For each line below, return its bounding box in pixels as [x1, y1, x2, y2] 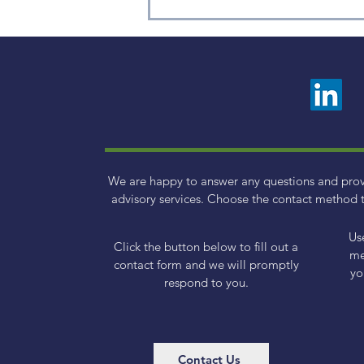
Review [170, 16, 218, 36]
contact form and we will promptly [113, 257, 299, 273]
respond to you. [163, 275, 249, 291]
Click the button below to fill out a [114, 239, 299, 255]
